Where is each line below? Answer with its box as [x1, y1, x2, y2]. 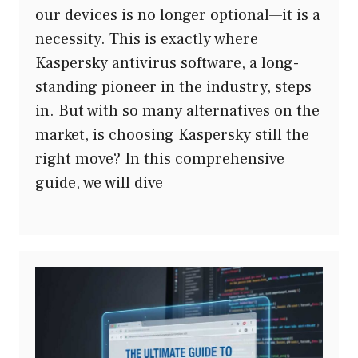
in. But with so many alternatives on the [35, 100, 320, 121]
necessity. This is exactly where [35, 28, 258, 50]
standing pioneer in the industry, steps [35, 76, 312, 97]
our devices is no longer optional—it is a [35, 4, 320, 26]
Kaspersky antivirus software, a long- [35, 52, 299, 74]
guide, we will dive [35, 172, 163, 193]
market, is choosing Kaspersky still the [35, 124, 309, 145]
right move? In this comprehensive [35, 148, 284, 169]
